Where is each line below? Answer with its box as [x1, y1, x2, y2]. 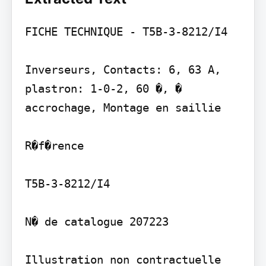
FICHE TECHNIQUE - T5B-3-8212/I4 [24, 24, 227, 38]
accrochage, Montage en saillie [24, 100, 221, 114]
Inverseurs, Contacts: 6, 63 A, [24, 62, 221, 76]
